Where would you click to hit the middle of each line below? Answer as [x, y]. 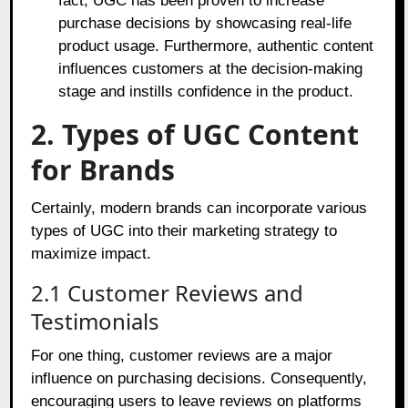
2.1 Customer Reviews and [168, 292]
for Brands [103, 169]
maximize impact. [92, 253]
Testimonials [96, 321]
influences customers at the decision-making [211, 68]
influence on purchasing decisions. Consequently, [199, 378]
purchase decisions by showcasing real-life [205, 23]
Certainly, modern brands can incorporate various [199, 208]
